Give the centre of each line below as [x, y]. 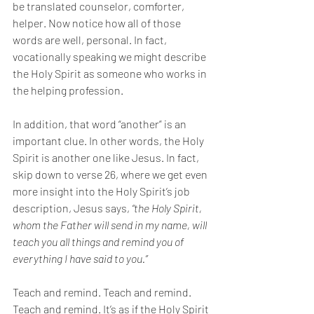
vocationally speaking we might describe [110, 56]
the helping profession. [69, 90]
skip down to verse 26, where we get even [111, 174]
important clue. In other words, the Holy [109, 141]
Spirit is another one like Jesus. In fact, [107, 157]
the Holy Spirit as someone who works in [111, 73]
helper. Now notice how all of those [98, 23]
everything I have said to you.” [81, 258]
